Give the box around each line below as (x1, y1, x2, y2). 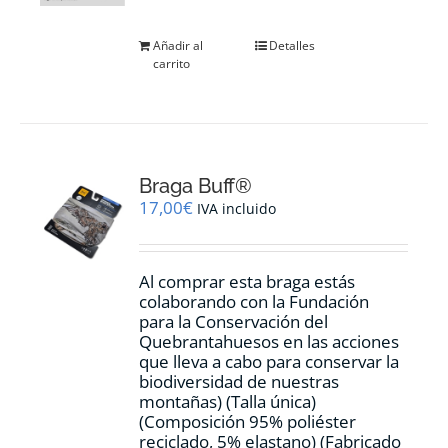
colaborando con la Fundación (139, 289, 370, 313)
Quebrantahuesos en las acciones (139, 329, 400, 353)
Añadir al (153, 36, 204, 54)
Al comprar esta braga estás (139, 269, 356, 293)
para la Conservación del (139, 309, 329, 333)
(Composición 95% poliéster (139, 409, 357, 433)
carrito (153, 54, 191, 72)
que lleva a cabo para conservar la (139, 349, 400, 373)
